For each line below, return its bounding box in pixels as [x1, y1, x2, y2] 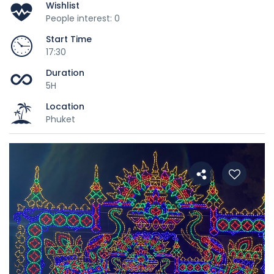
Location [46, 100, 84, 113]
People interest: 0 [46, 12, 120, 24]
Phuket [46, 113, 75, 125]
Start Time [46, 32, 92, 45]
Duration [46, 66, 84, 79]
